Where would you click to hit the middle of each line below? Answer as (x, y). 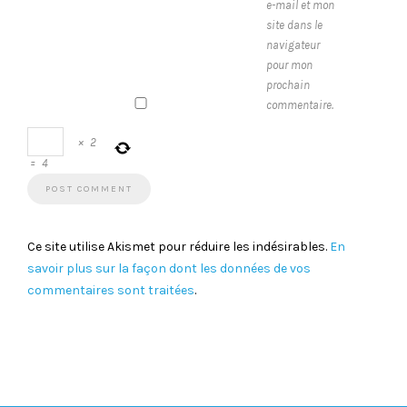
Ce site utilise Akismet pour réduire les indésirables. (179, 247)
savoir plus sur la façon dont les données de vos (169, 268)
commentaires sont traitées (111, 290)
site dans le (294, 25)
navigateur (293, 45)
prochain (288, 85)
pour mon (289, 65)
